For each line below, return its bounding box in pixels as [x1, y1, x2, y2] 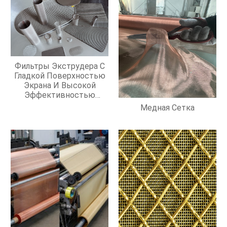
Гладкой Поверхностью [14, 70, 105, 81]
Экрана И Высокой [23, 80, 96, 90]
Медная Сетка [140, 102, 195, 112]
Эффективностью [24, 90, 95, 100]
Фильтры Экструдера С [14, 61, 105, 71]
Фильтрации [36, 99, 83, 109]
